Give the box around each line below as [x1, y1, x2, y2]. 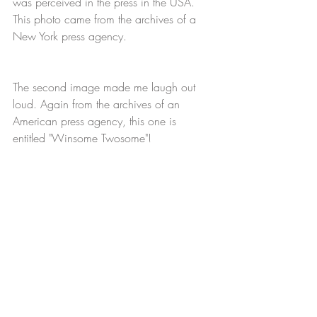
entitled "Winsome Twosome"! [13, 130, 151, 146]
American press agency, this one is [13, 113, 180, 129]
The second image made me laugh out [13, 79, 199, 96]
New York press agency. [13, 28, 127, 45]
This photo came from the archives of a [13, 11, 200, 28]
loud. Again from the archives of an [13, 96, 183, 113]
